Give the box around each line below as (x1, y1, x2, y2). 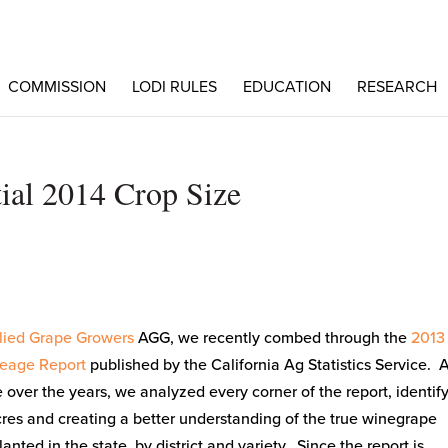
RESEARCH (356, 77, 437, 97)
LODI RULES (131, 77, 217, 97)
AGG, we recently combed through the (133, 328, 411, 348)
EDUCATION (242, 77, 331, 97)
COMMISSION (7, 77, 106, 97)
